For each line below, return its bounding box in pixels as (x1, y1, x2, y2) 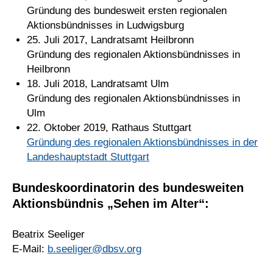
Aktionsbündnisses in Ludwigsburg (27, 19, 184, 32)
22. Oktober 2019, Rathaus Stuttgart (27, 122, 191, 134)
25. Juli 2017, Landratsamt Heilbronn (27, 34, 194, 46)
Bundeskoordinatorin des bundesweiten (12, 180, 244, 195)
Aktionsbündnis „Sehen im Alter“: (12, 196, 209, 211)
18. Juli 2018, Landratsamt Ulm (27, 78, 169, 90)
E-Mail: (12, 243, 48, 255)
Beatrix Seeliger (12, 228, 85, 240)
